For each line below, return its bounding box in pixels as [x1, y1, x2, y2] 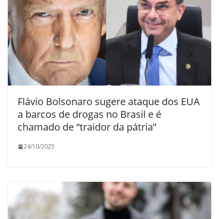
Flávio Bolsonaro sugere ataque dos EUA [18, 95, 200, 109]
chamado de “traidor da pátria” [18, 120, 156, 134]
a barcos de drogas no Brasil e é [18, 108, 161, 121]
